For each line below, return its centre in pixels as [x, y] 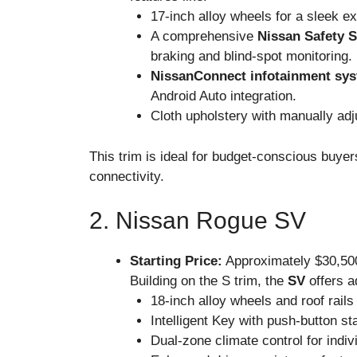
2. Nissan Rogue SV [198, 221]
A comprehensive [204, 37]
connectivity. [127, 176]
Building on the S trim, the [209, 281]
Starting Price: [176, 261]
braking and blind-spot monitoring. [251, 57]
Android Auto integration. [223, 96]
